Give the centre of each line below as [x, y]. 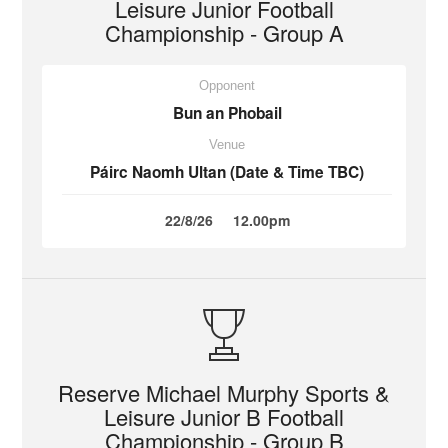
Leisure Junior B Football [224, 416]
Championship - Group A [224, 32]
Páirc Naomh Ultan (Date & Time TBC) [227, 172]
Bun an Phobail [227, 113]
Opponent [227, 85]
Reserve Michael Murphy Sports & [224, 392]
